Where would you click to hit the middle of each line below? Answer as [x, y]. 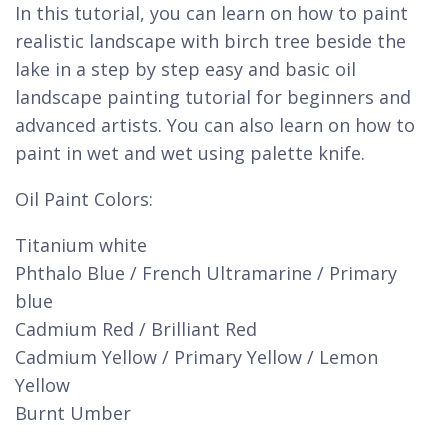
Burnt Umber [73, 413]
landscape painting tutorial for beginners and [213, 97]
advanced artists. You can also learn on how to [215, 125]
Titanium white [81, 245]
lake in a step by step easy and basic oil [185, 69]
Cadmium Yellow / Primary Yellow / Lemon [196, 357]
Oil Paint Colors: [84, 199]
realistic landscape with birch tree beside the [210, 41]
